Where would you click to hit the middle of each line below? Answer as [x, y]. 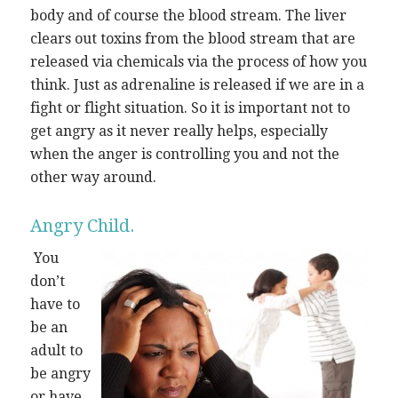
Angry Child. [82, 225]
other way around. [93, 177]
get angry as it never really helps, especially [179, 131]
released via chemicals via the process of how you [198, 61]
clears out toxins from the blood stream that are [192, 38]
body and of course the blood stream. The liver [188, 15]
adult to [56, 351]
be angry [60, 374]
